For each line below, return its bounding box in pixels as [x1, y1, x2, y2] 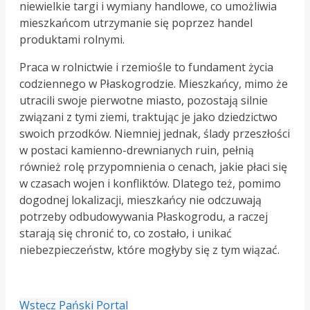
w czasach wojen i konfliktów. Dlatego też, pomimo [19, 176, 281, 192]
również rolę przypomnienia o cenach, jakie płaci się [19, 159, 287, 175]
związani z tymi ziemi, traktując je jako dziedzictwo [19, 109, 277, 125]
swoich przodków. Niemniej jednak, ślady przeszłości [19, 126, 290, 142]
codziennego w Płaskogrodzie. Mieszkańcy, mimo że [19, 76, 288, 92]
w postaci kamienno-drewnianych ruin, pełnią [19, 143, 254, 158]
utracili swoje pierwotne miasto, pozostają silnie [19, 93, 268, 109]
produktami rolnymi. [19, 32, 125, 48]
